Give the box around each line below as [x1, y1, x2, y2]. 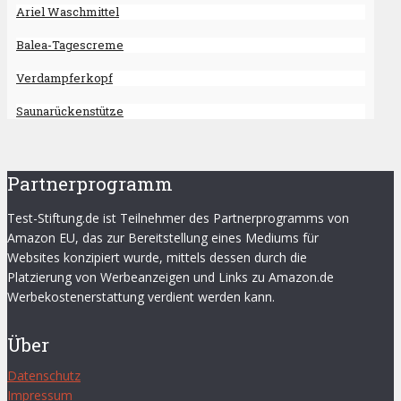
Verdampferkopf [16, 70, 113, 87]
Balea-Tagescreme [16, 37, 124, 54]
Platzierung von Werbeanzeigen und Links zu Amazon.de [7, 269, 334, 286]
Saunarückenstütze [16, 103, 124, 120]
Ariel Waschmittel [16, 4, 119, 21]
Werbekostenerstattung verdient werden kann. [7, 288, 275, 306]
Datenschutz [7, 367, 81, 385]
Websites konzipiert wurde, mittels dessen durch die [7, 249, 307, 267]
